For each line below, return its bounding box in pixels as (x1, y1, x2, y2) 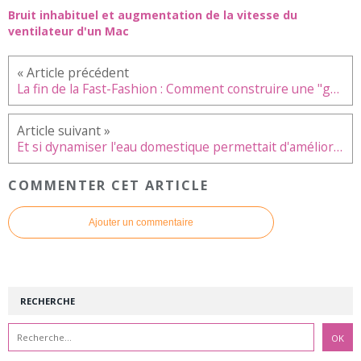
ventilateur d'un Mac (8, 23, 129, 39)
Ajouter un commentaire (89, 217, 193, 229)
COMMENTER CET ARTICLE (8, 176, 209, 194)
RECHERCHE (20, 295, 75, 308)
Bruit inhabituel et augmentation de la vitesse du (8, 7, 297, 23)
